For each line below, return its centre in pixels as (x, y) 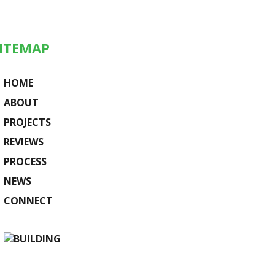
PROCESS (25, 161)
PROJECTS (27, 122)
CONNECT (28, 201)
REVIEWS (24, 142)
